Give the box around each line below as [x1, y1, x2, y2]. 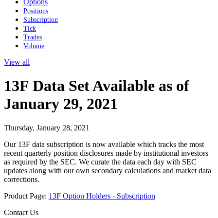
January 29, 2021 [4, 95, 118, 113]
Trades [23, 34, 42, 41]
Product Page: [4, 191, 49, 200]
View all [4, 58, 30, 66]
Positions [23, 7, 48, 15]
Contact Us [4, 208, 38, 217]
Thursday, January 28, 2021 [4, 123, 90, 132]
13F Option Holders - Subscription [49, 191, 155, 200]
